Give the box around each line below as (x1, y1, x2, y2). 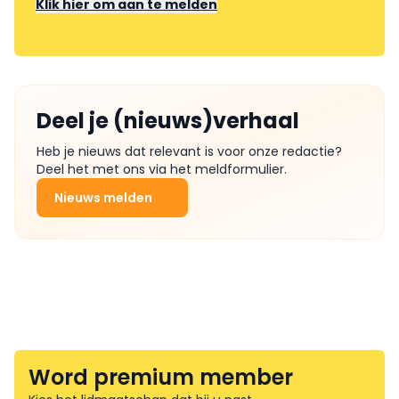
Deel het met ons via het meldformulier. (37, 160, 287, 179)
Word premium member (28, 362, 293, 393)
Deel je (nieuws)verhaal (37, 106, 299, 136)
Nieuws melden (54, 189, 152, 208)
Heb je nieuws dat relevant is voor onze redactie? (37, 142, 342, 161)
